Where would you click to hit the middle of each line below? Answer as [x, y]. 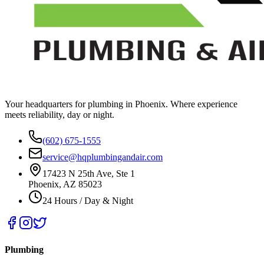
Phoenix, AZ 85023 [65, 184]
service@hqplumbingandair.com [103, 157]
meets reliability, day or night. [60, 114]
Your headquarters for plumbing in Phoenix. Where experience [121, 104]
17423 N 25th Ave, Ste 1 [89, 173]
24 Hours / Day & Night [88, 200]
